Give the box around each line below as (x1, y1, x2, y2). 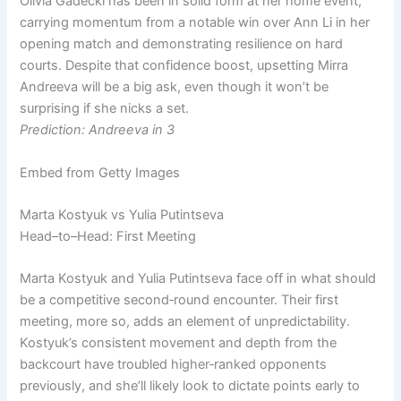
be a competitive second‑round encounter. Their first (20, 292, 339, 309)
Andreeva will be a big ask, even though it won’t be (20, 79, 329, 96)
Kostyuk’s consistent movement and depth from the (20, 335, 337, 352)
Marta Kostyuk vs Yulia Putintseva (20, 207, 225, 224)
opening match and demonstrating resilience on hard (20, 36, 344, 53)
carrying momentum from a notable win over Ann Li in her (20, 14, 371, 31)
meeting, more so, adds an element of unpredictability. (20, 313, 351, 330)
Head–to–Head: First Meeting (20, 228, 197, 245)
